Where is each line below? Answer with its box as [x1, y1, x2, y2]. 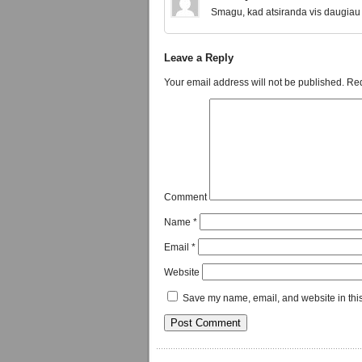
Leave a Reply [164, 52, 234, 65]
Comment [164, 192, 207, 204]
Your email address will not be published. [164, 77, 344, 89]
